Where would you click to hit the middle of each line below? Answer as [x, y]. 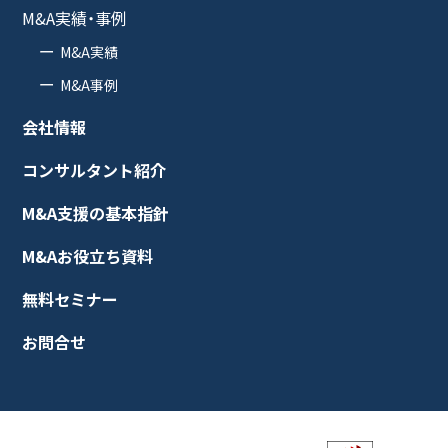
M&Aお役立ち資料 [88, 255]
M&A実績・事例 [75, 17]
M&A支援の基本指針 [96, 212]
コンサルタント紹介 [94, 169]
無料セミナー [70, 298]
